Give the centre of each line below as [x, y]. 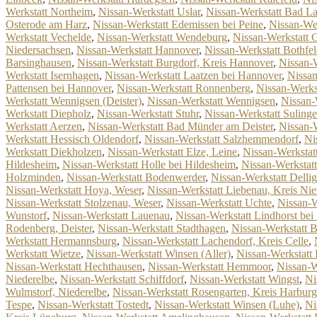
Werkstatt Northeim [49, 12]
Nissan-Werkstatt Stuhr [148, 114]
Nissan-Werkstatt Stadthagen [162, 228]
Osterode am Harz [46, 24]
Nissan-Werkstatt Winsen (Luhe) [227, 305]
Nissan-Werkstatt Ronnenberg [184, 88]
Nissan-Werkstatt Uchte [219, 203]
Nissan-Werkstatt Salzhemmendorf [221, 139]
